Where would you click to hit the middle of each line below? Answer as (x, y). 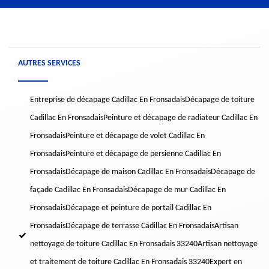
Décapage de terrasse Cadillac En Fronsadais (140, 226)
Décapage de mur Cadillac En (177, 190)
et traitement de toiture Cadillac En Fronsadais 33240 (120, 262)
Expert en (226, 262)
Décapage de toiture (220, 100)
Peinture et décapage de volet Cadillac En (135, 136)
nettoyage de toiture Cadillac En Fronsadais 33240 (114, 244)
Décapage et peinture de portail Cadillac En (138, 208)
